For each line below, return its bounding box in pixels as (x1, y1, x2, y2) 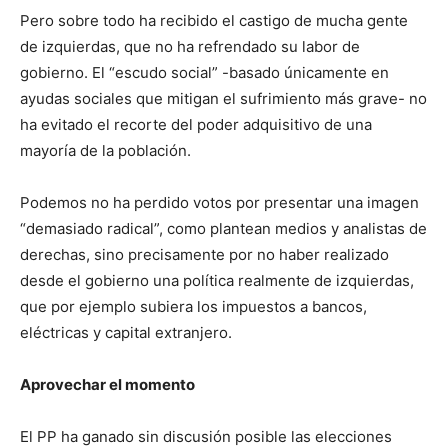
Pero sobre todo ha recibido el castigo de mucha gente (20, 11, 408, 31)
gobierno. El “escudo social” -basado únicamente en (20, 63, 389, 83)
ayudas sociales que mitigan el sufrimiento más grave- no (20, 89, 427, 109)
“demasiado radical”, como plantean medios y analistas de (20, 219, 427, 239)
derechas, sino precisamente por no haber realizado (20, 245, 389, 265)
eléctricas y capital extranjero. (20, 323, 232, 343)
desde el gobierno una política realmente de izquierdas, (20, 271, 414, 291)
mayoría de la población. (20, 141, 191, 161)
